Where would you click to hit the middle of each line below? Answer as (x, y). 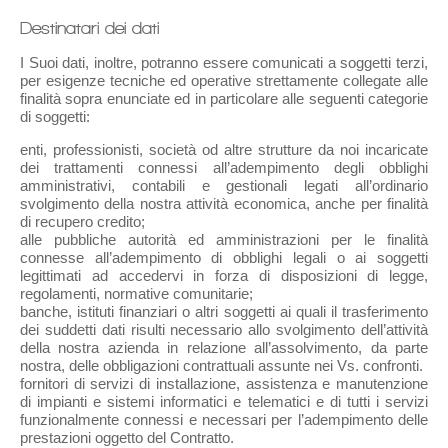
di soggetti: (55, 117)
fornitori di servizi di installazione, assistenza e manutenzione (224, 384)
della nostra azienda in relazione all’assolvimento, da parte (224, 348)
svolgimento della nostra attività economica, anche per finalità (224, 204)
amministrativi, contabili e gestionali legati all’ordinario (224, 186)
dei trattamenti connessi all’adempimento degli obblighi (224, 168)
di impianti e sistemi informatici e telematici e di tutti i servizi (224, 402)
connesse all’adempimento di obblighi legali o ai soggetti (224, 258)
